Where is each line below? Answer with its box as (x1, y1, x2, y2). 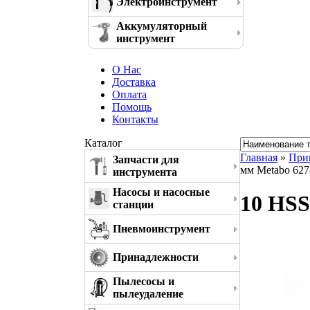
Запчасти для (113, 154, 179, 165)
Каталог (84, 137, 122, 149)
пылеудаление (113, 288, 183, 300)
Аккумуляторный (116, 20, 207, 32)
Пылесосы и (113, 275, 174, 287)
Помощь (112, 101, 152, 113)
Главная (240, 152, 277, 163)
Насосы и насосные (113, 186, 210, 198)
